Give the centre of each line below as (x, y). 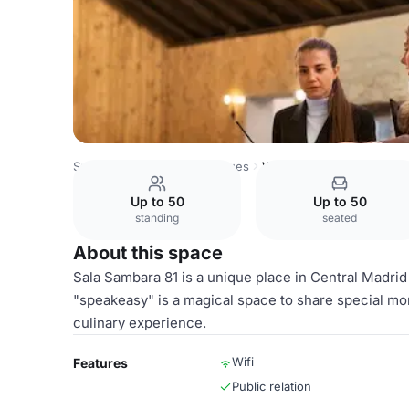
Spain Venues (112, 166)
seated (340, 218)
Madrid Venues (206, 166)
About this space (148, 253)
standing (157, 218)
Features (100, 363)
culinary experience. (140, 323)
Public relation (272, 386)
